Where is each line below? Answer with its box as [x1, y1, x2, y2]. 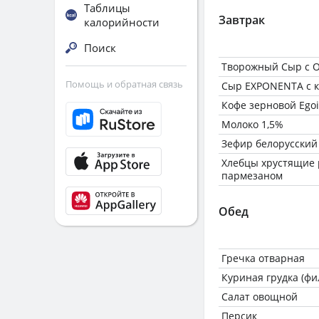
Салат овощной [221, 290, 298, 303]
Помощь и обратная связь [66, 78, 183, 90]
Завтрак [219, 12, 265, 28]
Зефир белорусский [221, 137, 318, 150]
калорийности [84, 15, 159, 29]
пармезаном [221, 169, 283, 182]
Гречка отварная [221, 251, 305, 265]
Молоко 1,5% [221, 117, 283, 131]
